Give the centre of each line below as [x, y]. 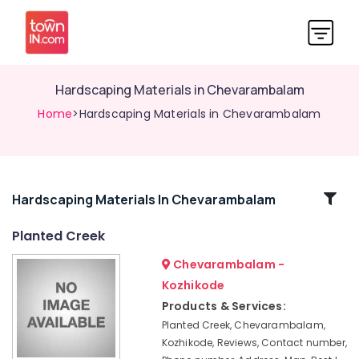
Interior [29, 265]
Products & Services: [224, 306]
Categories [54, 218]
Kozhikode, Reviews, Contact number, [254, 343]
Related [54, 198]
